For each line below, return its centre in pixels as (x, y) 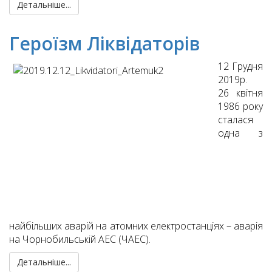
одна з (240, 133)
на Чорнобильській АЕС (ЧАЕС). (80, 240)
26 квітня (240, 93)
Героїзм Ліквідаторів (104, 44)
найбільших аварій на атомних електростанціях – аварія (136, 226)
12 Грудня (240, 66)
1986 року (240, 107)
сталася (236, 120)
